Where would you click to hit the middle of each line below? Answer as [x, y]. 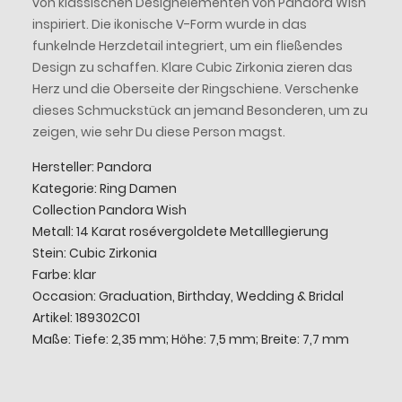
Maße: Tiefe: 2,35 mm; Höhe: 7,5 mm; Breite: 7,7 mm [190, 339]
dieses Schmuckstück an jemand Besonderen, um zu [200, 110]
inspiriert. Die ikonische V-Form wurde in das [169, 24]
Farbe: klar [64, 274]
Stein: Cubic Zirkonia [94, 253]
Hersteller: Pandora [92, 166]
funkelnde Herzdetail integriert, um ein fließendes [187, 45]
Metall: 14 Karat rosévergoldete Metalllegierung [180, 231]
